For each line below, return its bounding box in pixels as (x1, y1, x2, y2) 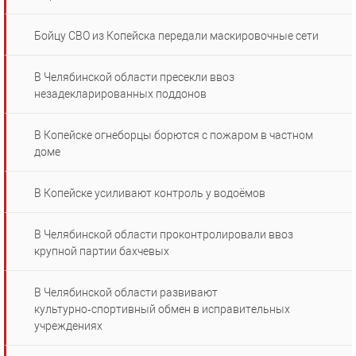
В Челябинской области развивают (34, 286, 218, 300)
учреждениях (34, 319, 103, 333)
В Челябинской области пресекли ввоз (34, 71, 234, 84)
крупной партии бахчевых (34, 245, 169, 258)
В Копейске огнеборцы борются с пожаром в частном (34, 129, 313, 142)
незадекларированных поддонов (34, 87, 207, 101)
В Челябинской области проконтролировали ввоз (34, 228, 293, 242)
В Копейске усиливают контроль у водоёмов (34, 187, 265, 200)
